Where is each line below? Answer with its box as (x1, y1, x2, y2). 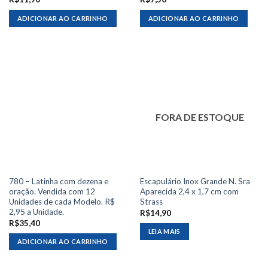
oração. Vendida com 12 (8, 187, 95, 197)
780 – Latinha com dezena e (8, 176, 108, 187)
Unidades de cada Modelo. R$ (8, 197, 115, 207)
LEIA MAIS (148, 227, 181, 236)
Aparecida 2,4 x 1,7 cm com (139, 187, 239, 197)
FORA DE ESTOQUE (155, 111, 244, 123)
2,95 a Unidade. (8, 207, 64, 217)
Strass (139, 197, 163, 207)
